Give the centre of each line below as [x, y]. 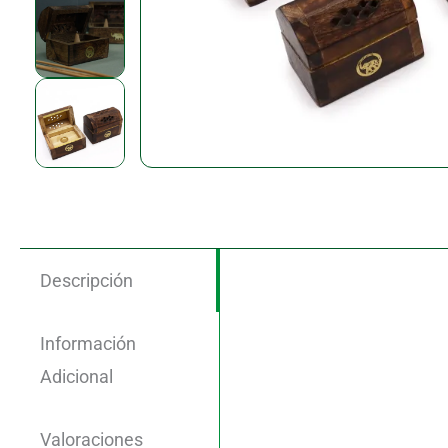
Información [88, 343]
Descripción [86, 280]
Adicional [76, 376]
